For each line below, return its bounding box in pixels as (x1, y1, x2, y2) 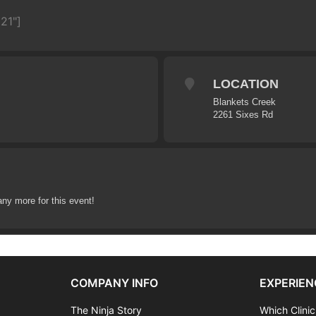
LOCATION (212, 76, 279, 91)
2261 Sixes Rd (212, 109, 273, 120)
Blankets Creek (212, 96, 276, 107)
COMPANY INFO (70, 275, 158, 290)
